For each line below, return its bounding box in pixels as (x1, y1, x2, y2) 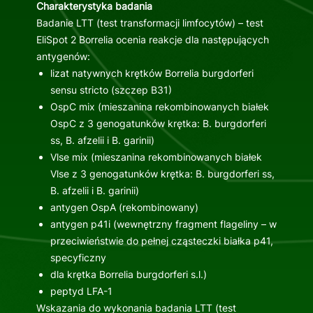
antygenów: (36, 50, 90, 63)
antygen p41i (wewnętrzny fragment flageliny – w (50, 218, 277, 231)
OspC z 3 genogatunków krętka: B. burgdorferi (50, 117, 266, 130)
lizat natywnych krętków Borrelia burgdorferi (50, 67, 254, 80)
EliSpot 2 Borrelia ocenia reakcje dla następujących (36, 34, 269, 46)
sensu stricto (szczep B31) (50, 84, 172, 96)
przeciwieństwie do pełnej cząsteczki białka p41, (50, 235, 273, 247)
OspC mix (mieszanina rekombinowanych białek (50, 101, 269, 113)
